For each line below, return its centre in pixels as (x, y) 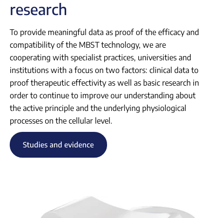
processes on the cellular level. (61, 121)
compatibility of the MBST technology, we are (88, 45)
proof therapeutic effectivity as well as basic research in (104, 83)
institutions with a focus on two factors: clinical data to (104, 70)
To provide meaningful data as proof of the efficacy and (104, 32)
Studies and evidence (58, 145)
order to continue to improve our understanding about (103, 96)
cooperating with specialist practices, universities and (100, 58)
